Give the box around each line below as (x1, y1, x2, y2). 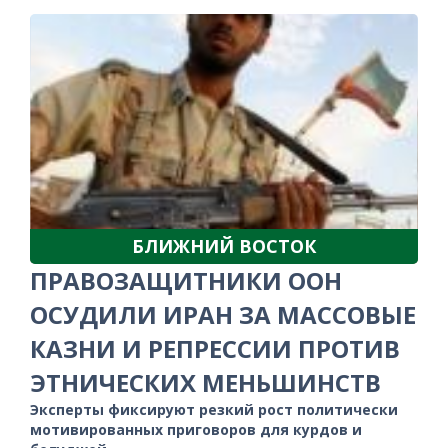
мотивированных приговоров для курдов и (30, 419, 362, 439)
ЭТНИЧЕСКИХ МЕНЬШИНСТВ (30, 365, 381, 399)
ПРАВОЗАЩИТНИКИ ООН (30, 263, 342, 297)
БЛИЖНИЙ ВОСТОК (132, 233, 316, 258)
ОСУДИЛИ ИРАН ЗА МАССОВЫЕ (30, 297, 416, 331)
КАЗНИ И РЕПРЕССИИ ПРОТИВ (30, 331, 400, 365)
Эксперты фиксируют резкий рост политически (30, 399, 398, 419)
